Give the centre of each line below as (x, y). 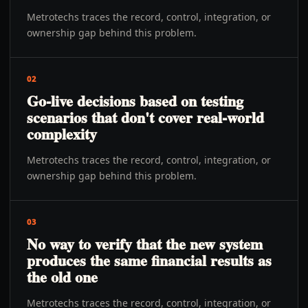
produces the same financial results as (149, 260)
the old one (62, 277)
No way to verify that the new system (145, 244)
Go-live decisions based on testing (135, 101)
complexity (62, 134)
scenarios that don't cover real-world (145, 117)
